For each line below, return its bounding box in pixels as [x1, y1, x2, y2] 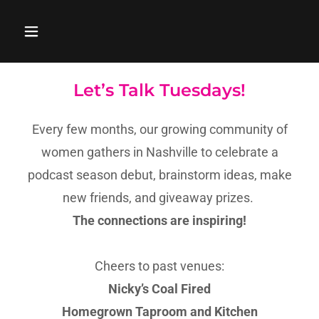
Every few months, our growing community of [31, 122, 288, 137]
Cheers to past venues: [95, 258, 224, 273]
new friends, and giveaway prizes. [63, 190, 256, 205]
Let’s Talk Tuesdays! [73, 80, 246, 100]
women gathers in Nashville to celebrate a [41, 145, 278, 159]
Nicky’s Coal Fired [108, 281, 211, 296]
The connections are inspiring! [73, 213, 246, 228]
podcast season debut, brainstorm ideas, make [27, 167, 292, 182]
